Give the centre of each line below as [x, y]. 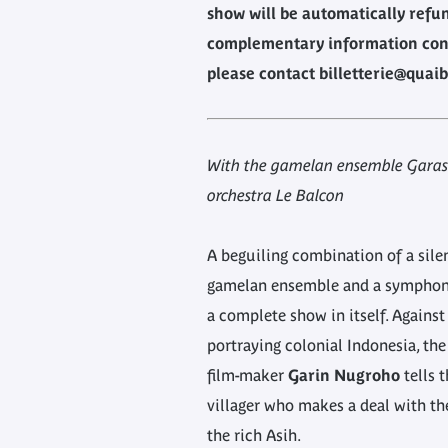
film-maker [247, 375]
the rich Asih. [254, 435]
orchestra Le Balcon [275, 195]
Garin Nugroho [344, 375]
